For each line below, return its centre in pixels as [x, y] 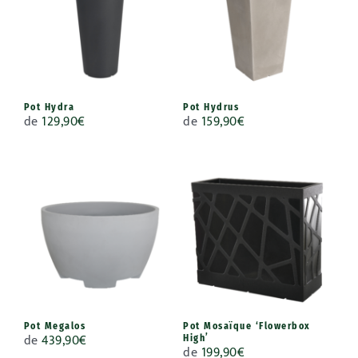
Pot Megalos [55, 326]
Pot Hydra [49, 107]
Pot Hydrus [211, 107]
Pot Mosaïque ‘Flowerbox [247, 326]
